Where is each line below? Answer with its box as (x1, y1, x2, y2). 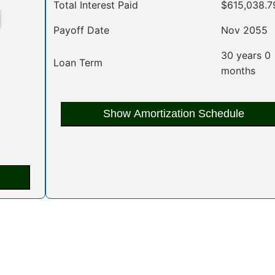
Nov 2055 (221, 23, 268, 36)
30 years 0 (221, 48, 271, 61)
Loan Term (53, 56, 103, 69)
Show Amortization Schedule (103, 107, 244, 120)
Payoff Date (53, 23, 109, 36)
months (221, 64, 255, 77)
